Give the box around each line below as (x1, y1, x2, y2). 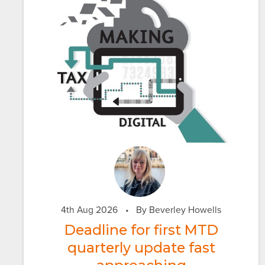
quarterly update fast (67, 238, 215, 256)
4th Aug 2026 (61, 204, 118, 215)
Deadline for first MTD (64, 221, 218, 238)
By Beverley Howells (134, 204, 222, 215)
